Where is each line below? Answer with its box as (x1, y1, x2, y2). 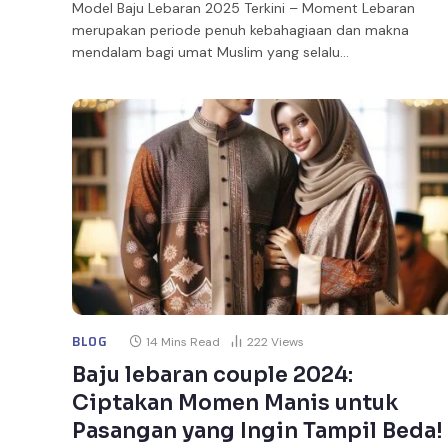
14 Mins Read (145, 333, 220, 350)
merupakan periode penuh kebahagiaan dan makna (72, 20, 409, 39)
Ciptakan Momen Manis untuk (72, 389, 398, 416)
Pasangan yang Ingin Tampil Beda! (72, 417, 443, 444)
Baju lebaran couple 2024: (72, 361, 353, 388)
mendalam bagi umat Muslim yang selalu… (72, 42, 349, 61)
